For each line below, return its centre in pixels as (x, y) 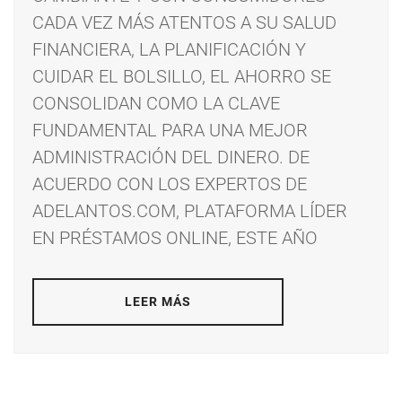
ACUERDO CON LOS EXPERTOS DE (170, 184)
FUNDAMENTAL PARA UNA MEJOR (170, 131)
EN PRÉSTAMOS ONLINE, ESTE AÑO (175, 238)
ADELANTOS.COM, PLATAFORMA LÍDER (190, 211)
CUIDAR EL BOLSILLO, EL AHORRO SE (182, 77)
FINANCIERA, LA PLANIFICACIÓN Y (169, 50)
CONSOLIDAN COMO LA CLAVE (156, 104)
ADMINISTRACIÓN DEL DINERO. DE (171, 157)
